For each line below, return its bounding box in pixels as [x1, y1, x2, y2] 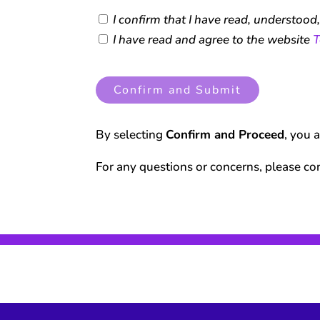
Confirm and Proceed [166, 126, 285, 143]
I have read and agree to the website [110, 31, 314, 49]
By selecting [96, 126, 166, 143]
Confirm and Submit [114, 82, 242, 99]
